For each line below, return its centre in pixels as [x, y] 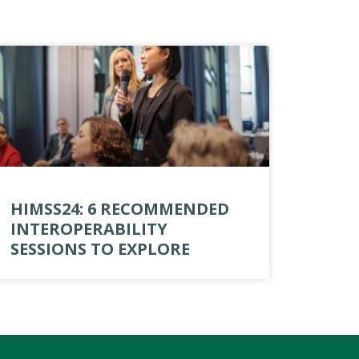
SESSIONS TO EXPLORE [100, 249]
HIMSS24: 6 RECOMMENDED [119, 209]
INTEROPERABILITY [89, 229]
